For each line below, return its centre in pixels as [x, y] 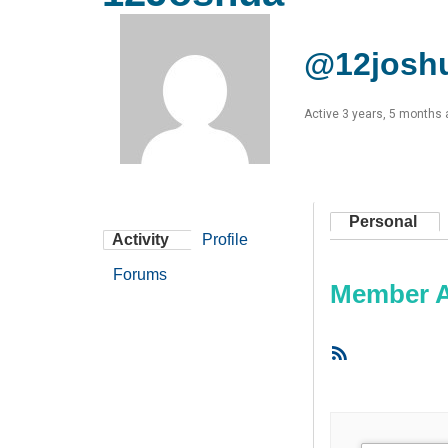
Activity [140, 239]
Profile [225, 239]
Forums [140, 274]
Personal [383, 221]
